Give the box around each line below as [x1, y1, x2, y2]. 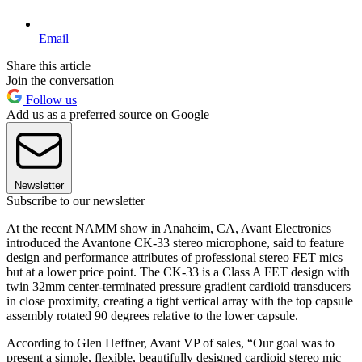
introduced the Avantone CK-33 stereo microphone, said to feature [6, 235, 344, 250]
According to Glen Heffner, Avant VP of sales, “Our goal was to [6, 335, 335, 350]
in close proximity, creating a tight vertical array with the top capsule [6, 293, 353, 308]
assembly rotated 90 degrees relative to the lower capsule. [6, 308, 298, 322]
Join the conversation [6, 73, 114, 87]
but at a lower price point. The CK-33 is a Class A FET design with [6, 264, 350, 279]
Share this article [6, 58, 90, 73]
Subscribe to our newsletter [6, 193, 145, 208]
